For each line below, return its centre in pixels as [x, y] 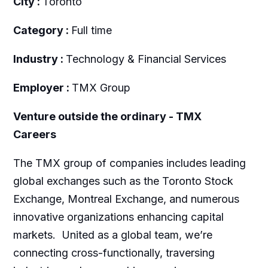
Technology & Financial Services [146, 59]
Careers [34, 135]
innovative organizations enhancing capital [118, 217]
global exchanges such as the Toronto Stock [123, 181]
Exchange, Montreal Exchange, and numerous [126, 199]
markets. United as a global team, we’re [112, 235]
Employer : [42, 88]
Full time [91, 31]
